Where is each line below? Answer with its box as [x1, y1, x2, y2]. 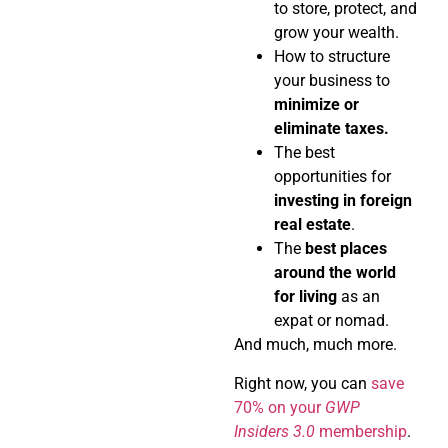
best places [305, 239, 387, 259]
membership [315, 421, 407, 441]
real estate [274, 215, 351, 235]
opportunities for [274, 167, 391, 187]
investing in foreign [274, 191, 412, 211]
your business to [274, 71, 390, 91]
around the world [274, 263, 396, 283]
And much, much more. [234, 335, 397, 355]
